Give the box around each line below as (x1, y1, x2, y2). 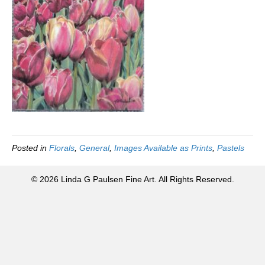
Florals (49, 143, 75, 153)
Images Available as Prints (114, 143, 212, 153)
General (79, 143, 109, 153)
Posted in (12, 143, 49, 153)
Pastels (217, 143, 244, 153)
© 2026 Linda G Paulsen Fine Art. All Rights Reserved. (31, 174, 234, 185)
